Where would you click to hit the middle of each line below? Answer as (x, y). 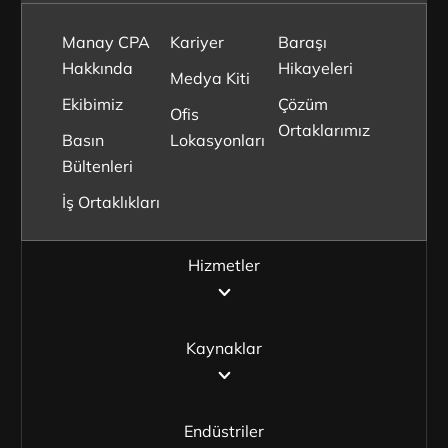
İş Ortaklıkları (110, 201)
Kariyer (196, 41)
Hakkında (97, 67)
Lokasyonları (217, 139)
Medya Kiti (209, 77)
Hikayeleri (316, 67)
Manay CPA (105, 41)
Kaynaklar (224, 347)
